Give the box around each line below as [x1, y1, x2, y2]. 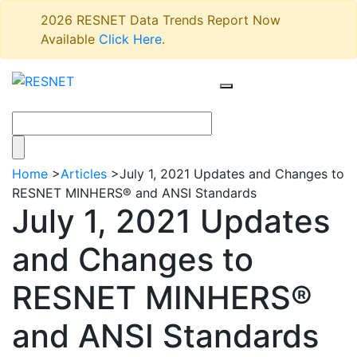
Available [41, 31, 99, 47]
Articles [61, 166, 107, 182]
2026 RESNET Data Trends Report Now [41, 12, 280, 28]
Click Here [99, 31, 162, 47]
